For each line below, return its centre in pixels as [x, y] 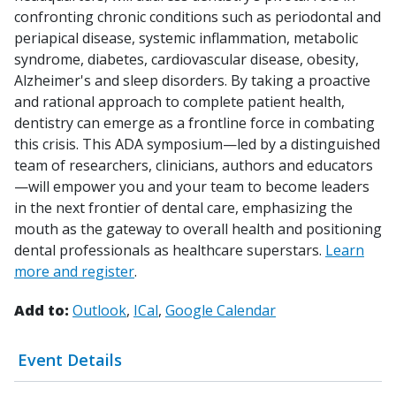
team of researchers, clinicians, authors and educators [194, 165]
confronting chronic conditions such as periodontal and [198, 16]
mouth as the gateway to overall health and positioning [198, 228]
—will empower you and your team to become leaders [192, 186]
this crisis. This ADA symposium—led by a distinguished [197, 144]
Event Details [70, 359]
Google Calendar [221, 310]
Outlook [99, 310]
